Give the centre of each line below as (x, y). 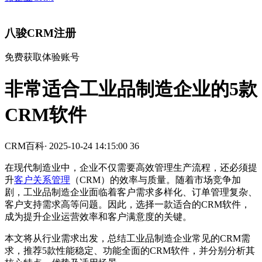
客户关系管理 (42, 180)
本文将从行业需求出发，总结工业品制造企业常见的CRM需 (127, 239)
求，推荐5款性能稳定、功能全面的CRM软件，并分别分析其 (130, 251)
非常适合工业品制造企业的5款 (131, 89)
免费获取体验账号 (42, 57)
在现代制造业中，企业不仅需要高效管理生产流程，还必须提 (131, 168)
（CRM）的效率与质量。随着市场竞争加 (156, 180)
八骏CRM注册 (40, 33)
